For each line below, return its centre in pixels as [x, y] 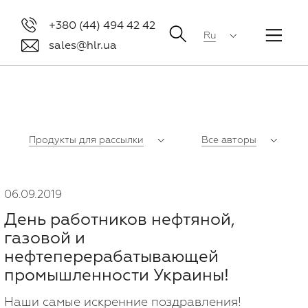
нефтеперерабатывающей [111, 257]
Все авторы [229, 140]
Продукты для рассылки [86, 140]
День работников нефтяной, [120, 220]
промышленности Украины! [117, 275]
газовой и [45, 238]
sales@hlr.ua [83, 45]
